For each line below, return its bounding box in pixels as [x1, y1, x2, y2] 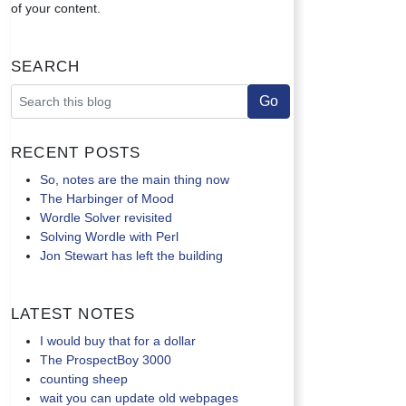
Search [11, 52, 81, 76]
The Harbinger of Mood [40, 191, 174, 206]
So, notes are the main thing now [40, 172, 229, 187]
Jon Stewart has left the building [40, 248, 223, 263]
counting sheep [40, 372, 128, 386]
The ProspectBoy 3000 [40, 353, 171, 367]
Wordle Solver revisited [40, 210, 172, 225]
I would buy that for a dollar [40, 333, 196, 348]
